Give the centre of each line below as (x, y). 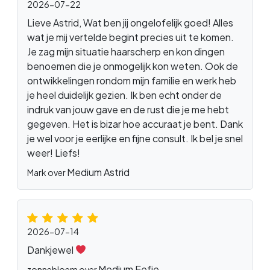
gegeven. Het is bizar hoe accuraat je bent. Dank (135, 124)
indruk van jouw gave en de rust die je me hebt (128, 109)
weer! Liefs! (54, 152)
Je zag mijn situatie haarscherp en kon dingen (126, 51)
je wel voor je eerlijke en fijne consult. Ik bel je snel (135, 138)
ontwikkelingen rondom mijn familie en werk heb (132, 80)
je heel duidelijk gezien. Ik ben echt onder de (124, 95)
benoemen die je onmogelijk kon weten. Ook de (133, 66)
